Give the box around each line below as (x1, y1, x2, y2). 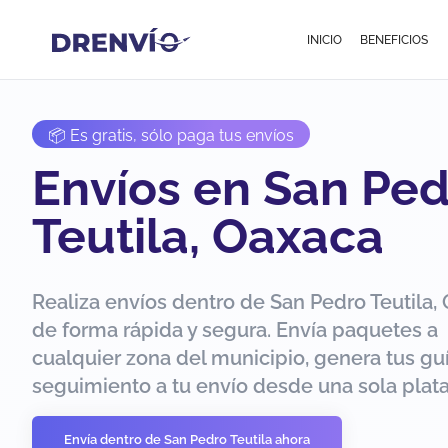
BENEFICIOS (359, 32, 428, 47)
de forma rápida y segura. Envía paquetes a (32, 318, 438, 342)
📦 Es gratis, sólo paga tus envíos (48, 126, 294, 145)
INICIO (307, 32, 343, 47)
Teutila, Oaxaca (32, 208, 384, 264)
